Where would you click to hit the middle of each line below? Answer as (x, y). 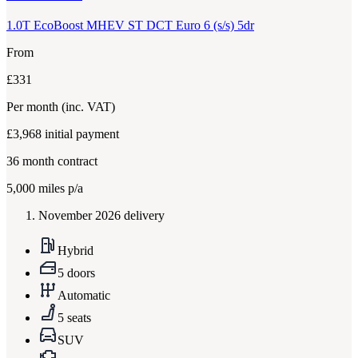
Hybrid (76, 250)
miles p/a (59, 188)
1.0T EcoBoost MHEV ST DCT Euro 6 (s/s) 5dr (130, 25)
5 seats (74, 317)
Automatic (84, 295)
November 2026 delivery (101, 215)
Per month (34, 106)
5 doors (76, 272)
